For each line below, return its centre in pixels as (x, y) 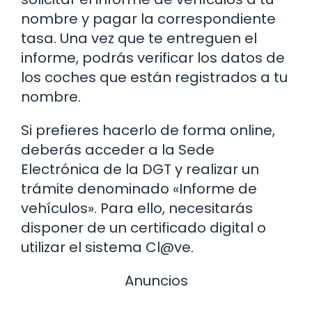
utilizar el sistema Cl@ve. (107, 247)
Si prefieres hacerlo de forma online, (148, 130)
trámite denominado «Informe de (139, 188)
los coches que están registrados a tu (154, 77)
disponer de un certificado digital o (143, 227)
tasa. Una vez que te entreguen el (139, 38)
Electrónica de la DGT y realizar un (140, 169)
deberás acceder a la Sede (118, 149)
